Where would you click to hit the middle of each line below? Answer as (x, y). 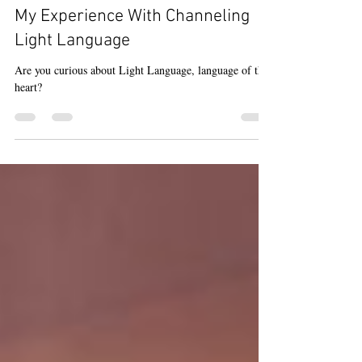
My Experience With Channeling (132, 46)
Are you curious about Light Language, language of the (141, 99)
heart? (28, 116)
